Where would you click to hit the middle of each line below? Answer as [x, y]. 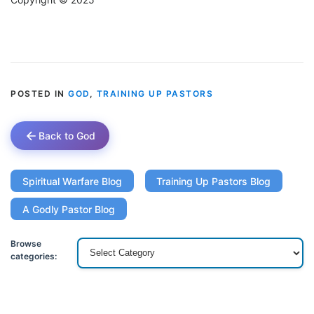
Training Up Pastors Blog [214, 181]
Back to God [67, 136]
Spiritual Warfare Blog [72, 181]
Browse [26, 243]
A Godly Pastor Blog [68, 209]
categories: [34, 256]
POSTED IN [39, 94]
